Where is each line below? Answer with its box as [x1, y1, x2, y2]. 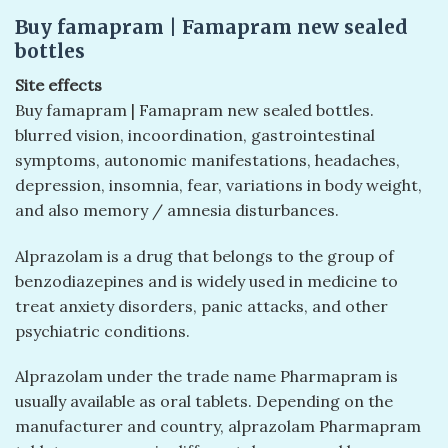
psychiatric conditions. [15, 320, 190, 341]
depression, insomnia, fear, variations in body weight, [15, 174, 422, 195]
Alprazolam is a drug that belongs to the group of [15, 245, 394, 266]
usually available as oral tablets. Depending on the [15, 391, 393, 412]
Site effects [15, 74, 102, 95]
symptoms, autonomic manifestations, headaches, [15, 149, 400, 170]
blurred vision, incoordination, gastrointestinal [15, 124, 375, 145]
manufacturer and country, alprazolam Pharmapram [15, 416, 421, 437]
